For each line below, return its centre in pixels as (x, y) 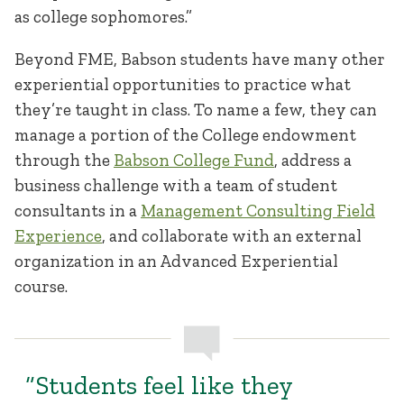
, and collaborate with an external (232, 236)
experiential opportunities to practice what (183, 85)
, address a (313, 161)
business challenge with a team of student (176, 186)
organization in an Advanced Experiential (176, 262)
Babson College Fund (194, 161)
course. (43, 287)
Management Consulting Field (258, 211)
